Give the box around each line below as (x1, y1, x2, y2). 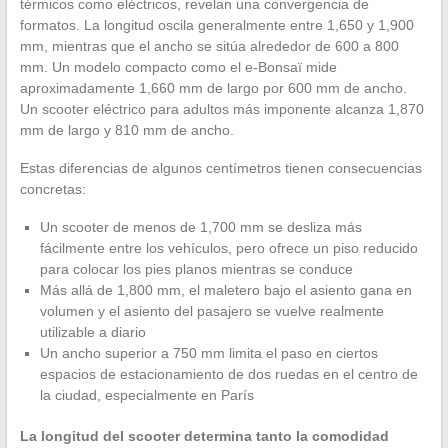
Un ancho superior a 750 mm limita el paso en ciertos (39, 345, 378, 362)
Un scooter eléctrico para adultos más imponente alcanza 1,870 (19, 101, 424, 118)
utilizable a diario (39, 324, 146, 341)
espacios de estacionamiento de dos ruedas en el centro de (39, 366, 418, 383)
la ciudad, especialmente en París (39, 387, 254, 404)
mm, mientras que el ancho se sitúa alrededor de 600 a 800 (19, 38, 399, 55)
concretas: (19, 181, 86, 198)
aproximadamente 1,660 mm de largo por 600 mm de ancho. (19, 80, 407, 97)
